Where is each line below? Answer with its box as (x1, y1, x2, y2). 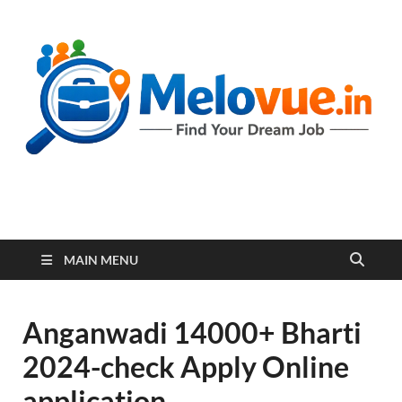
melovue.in (36, 206, 214, 251)
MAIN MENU (64, 251, 138, 267)
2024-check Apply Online (22, 348, 349, 384)
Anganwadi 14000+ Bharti (22, 314, 362, 350)
